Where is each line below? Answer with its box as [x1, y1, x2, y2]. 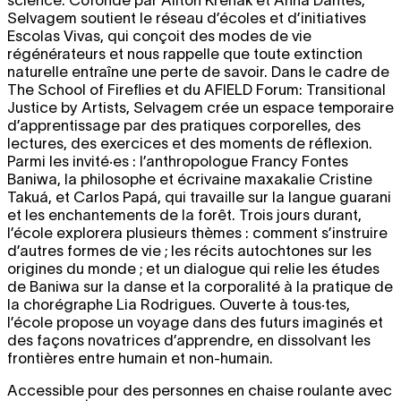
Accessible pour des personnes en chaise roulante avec [7, 381, 392, 398]
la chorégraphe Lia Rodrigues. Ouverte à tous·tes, [7, 295, 350, 312]
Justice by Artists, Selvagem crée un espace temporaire [7, 98, 394, 115]
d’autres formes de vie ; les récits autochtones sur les [7, 242, 371, 259]
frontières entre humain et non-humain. [7, 349, 273, 366]
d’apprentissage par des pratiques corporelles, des [7, 116, 361, 133]
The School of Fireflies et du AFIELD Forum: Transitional [7, 81, 386, 98]
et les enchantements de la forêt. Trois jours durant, [7, 206, 362, 223]
